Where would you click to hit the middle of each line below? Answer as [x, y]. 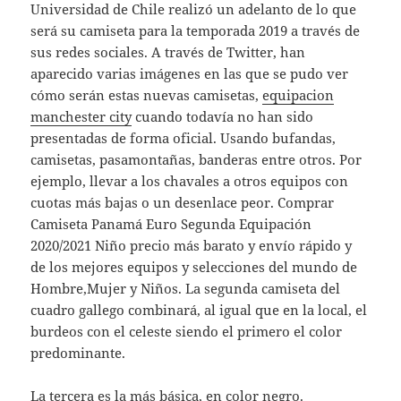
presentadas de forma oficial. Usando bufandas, [183, 138]
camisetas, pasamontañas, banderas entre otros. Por [196, 160]
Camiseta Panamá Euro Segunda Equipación [171, 224]
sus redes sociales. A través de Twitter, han [168, 52]
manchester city [81, 117]
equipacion [299, 95]
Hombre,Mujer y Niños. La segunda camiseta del [186, 289]
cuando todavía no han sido [223, 117]
